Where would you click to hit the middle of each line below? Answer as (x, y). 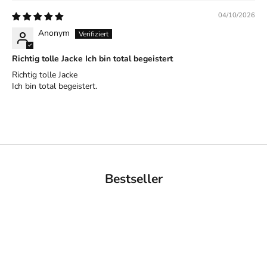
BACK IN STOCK (214, 216)
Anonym (54, 33)
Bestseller (133, 179)
